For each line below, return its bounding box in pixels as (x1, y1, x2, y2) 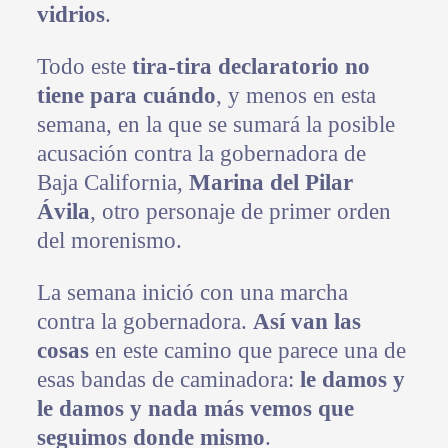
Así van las (252, 309, 361, 335)
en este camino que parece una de (88, 338, 406, 364)
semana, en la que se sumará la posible (36, 112, 395, 138)
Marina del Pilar (188, 170, 353, 196)
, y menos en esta (215, 83, 376, 109)
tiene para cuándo (36, 83, 216, 109)
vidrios (36, 2, 105, 28)
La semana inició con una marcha (36, 280, 348, 306)
